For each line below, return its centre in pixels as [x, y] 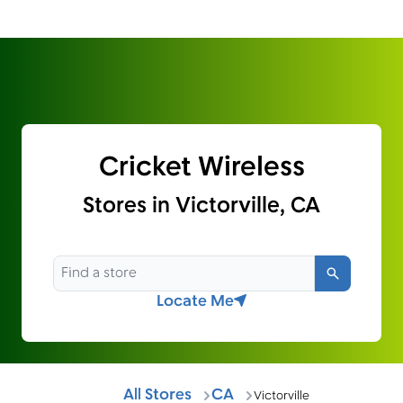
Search [357, 275]
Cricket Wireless [201, 168]
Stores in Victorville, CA [201, 206]
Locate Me [195, 301]
